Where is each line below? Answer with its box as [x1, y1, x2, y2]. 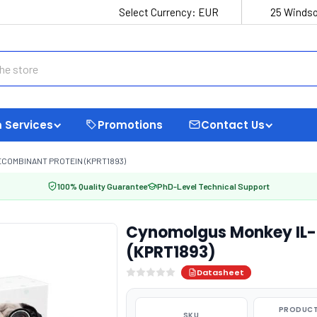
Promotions [98, 117, 163, 132]
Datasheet [196, 267, 244, 278]
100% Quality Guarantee [57, 181, 147, 191]
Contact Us [201, 117, 265, 132]
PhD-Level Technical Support [157, 181, 270, 191]
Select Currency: [119, 6, 198, 18]
